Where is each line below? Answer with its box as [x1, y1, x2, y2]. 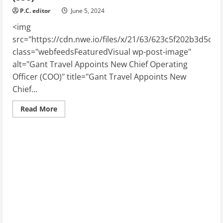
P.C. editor [20, 6, 50, 15]
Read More [20, 104, 57, 114]
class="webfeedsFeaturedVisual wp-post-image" [12, 46, 191, 58]
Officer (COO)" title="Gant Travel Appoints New [12, 71, 186, 83]
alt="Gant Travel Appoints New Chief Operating [12, 59, 188, 70]
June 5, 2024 [69, 6, 105, 15]
